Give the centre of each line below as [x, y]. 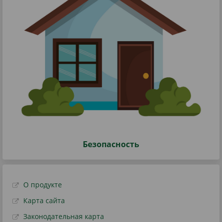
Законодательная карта [64, 216]
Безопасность [111, 144]
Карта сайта [44, 200]
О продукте [43, 184]
